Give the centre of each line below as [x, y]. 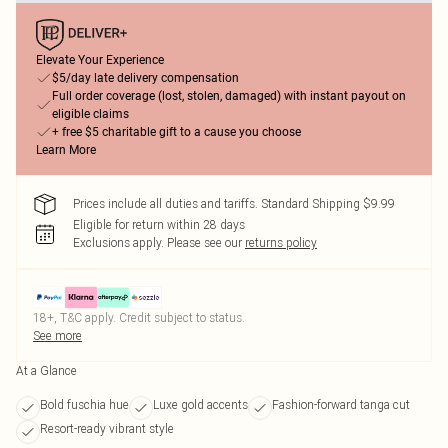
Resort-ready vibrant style [107, 428]
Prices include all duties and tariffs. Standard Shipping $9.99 [234, 203]
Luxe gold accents [200, 404]
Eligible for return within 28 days [159, 224]
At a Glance [46, 370]
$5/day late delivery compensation [145, 78]
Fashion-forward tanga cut [341, 404]
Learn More [66, 150]
